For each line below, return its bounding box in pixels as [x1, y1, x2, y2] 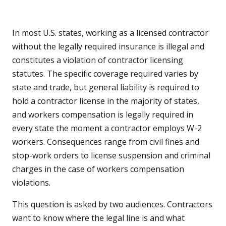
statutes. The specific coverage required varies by [12, 68, 198, 80]
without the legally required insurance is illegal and [12, 41, 204, 52]
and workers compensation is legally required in [12, 109, 193, 121]
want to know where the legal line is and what [12, 212, 185, 224]
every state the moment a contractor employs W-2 [12, 123, 202, 134]
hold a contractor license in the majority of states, [12, 95, 199, 107]
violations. [12, 177, 50, 189]
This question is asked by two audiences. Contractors [12, 199, 212, 210]
